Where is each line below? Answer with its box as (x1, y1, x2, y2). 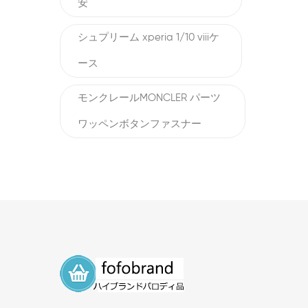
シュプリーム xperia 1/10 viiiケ (78, 32, 219, 43)
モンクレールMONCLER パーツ (78, 93, 221, 103)
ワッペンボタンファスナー (78, 119, 201, 129)
